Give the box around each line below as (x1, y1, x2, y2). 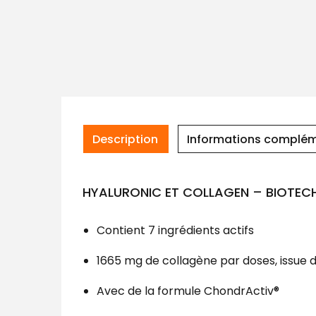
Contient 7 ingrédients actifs (97, 222, 254, 239)
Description (92, 131, 158, 148)
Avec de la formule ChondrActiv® (97, 283, 279, 300)
